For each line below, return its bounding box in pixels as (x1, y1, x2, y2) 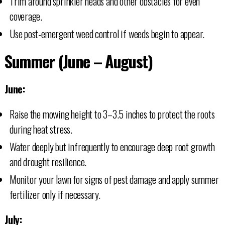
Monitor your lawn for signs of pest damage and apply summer (9, 171, 219, 187)
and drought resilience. (9, 154, 87, 169)
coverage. (9, 8, 43, 24)
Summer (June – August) (4, 49, 153, 73)
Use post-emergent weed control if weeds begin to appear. (9, 26, 205, 41)
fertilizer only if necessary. (9, 186, 100, 202)
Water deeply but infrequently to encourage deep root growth (9, 139, 215, 154)
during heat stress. (9, 121, 72, 137)
